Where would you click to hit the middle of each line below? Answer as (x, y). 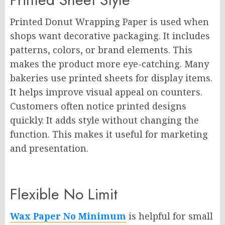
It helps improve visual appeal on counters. (106, 92)
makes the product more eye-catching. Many (109, 64)
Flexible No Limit (64, 194)
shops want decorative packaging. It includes (110, 36)
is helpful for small (170, 216)
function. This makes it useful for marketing (109, 134)
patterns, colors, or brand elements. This (101, 50)
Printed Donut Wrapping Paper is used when (109, 22)
